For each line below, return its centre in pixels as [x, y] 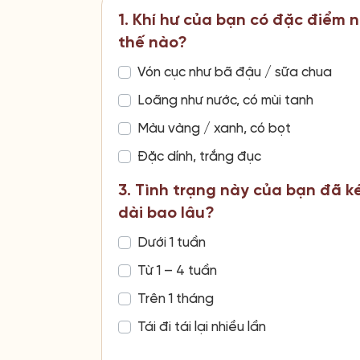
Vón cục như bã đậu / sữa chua [235, 73]
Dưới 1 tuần [172, 243]
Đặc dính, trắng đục [199, 157]
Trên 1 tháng [176, 299]
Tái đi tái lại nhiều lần [202, 327]
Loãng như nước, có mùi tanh [225, 101]
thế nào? [153, 43]
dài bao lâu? [166, 214]
